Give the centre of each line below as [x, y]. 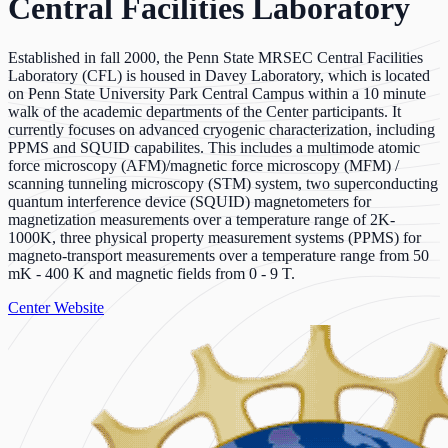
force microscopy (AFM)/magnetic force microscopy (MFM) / [203, 165]
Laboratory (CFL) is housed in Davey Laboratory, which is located [219, 75]
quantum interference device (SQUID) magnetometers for [189, 201]
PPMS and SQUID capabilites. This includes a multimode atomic [214, 147]
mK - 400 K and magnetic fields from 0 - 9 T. [151, 273]
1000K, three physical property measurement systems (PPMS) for [214, 237]
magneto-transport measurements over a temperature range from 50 [218, 255]
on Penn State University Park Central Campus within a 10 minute [217, 93]
